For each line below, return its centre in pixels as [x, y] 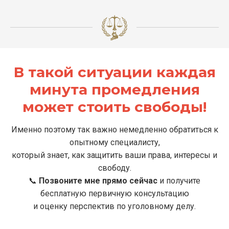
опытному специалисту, [114, 142]
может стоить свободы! [114, 107]
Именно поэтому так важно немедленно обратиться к [114, 129]
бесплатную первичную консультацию [114, 193]
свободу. [114, 168]
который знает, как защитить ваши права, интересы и [114, 155]
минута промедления [114, 89]
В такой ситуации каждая [114, 72]
